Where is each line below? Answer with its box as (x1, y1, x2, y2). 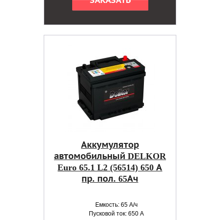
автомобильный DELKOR (54, 151, 166, 161)
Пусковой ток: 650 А (89, 210, 144, 217)
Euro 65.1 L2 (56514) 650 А (57, 163, 163, 172)
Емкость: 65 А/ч (95, 201, 138, 208)
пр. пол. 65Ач (82, 174, 138, 184)
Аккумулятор (81, 140, 139, 150)
